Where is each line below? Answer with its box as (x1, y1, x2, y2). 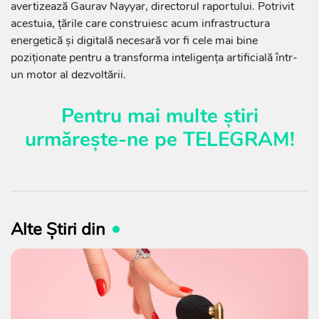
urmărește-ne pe (24, 125, 183, 153)
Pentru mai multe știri (61, 102, 258, 130)
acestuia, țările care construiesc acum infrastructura (11, 15, 270, 31)
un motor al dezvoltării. (11, 66, 126, 83)
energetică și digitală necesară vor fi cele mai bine (11, 32, 258, 48)
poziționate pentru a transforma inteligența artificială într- (11, 49, 298, 66)
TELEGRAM (182, 125, 290, 153)
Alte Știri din (11, 217, 105, 241)
